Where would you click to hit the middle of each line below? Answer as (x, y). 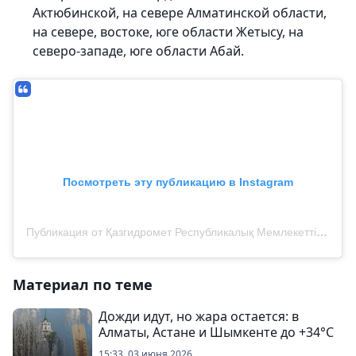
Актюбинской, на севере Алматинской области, (180, 13)
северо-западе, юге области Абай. (138, 51)
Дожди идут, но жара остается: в (199, 316)
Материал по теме (83, 284)
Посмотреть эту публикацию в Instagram (178, 182)
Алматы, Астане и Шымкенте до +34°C (216, 332)
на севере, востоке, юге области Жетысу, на (168, 32)
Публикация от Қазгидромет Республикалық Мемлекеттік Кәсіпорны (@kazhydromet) (322, 232)
